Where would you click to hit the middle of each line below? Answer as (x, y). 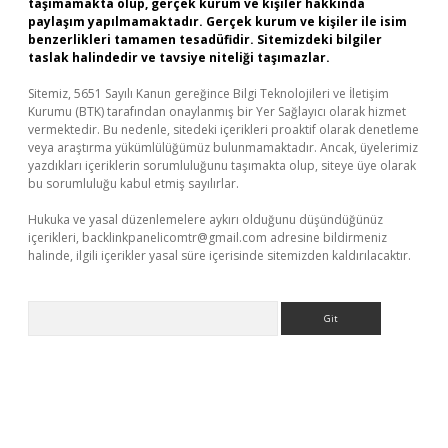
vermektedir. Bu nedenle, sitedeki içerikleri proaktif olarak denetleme (223, 129)
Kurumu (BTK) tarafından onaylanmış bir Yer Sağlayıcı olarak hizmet (217, 111)
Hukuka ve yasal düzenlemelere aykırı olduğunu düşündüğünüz (205, 219)
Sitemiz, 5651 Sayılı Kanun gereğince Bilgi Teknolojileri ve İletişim (208, 93)
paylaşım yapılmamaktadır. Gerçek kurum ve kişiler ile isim (217, 21)
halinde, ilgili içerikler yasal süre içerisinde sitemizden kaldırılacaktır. (219, 255)
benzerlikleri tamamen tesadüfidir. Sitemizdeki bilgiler (205, 39)
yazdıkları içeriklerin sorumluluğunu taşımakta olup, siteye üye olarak (222, 165)
